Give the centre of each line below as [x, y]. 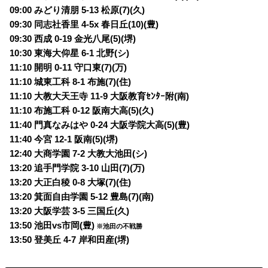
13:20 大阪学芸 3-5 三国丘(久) [71, 211]
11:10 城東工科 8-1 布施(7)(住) [71, 82]
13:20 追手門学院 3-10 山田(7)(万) [79, 168]
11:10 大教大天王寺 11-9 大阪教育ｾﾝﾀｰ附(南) [100, 97]
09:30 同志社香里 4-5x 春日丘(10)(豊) [86, 25]
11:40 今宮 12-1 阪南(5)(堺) [64, 140]
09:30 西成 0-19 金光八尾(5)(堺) [74, 39]
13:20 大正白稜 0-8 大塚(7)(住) [71, 183]
